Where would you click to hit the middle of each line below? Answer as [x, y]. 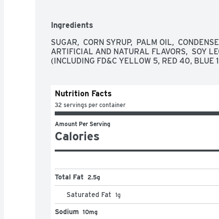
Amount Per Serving [83, 124]
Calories [77, 136]
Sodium [67, 211]
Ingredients [72, 25]
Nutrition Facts [83, 93]
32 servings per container [90, 105]
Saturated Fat [89, 194]
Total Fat [69, 177]
